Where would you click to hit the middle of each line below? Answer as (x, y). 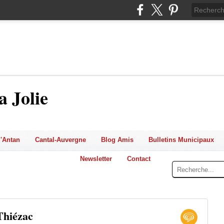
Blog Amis (117, 140)
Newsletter (96, 159)
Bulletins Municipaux (181, 140)
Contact (139, 159)
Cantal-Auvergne (60, 140)
